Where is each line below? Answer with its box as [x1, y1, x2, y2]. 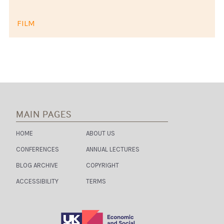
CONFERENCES [16, 145, 59, 153]
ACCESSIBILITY [16, 177, 58, 185]
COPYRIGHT [86, 161, 119, 169]
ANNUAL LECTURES [86, 145, 139, 153]
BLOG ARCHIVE [16, 161, 58, 169]
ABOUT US [86, 129, 115, 137]
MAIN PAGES [16, 107, 71, 120]
